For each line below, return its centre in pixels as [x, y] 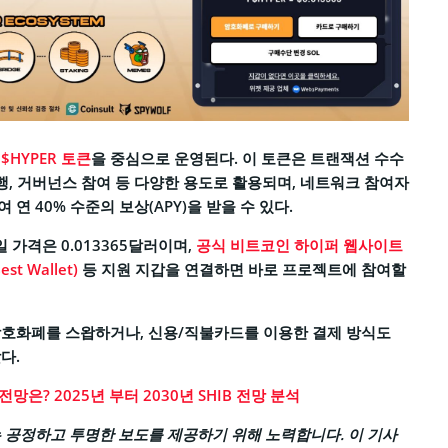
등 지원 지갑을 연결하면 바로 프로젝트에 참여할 [242, 268]
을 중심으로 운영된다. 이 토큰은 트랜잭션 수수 [247, 157]
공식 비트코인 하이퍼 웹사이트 [299, 244]
